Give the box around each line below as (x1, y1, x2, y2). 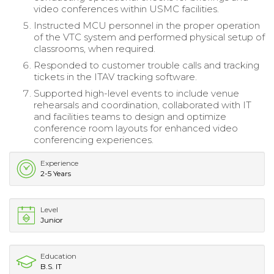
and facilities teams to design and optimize (34, 110, 226, 122)
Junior (40, 215, 63, 224)
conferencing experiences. (34, 133, 154, 146)
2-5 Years (40, 168, 71, 178)
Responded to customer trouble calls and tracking (34, 59, 259, 71)
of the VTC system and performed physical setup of (34, 31, 265, 43)
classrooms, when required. (34, 42, 155, 54)
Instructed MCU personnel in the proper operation (34, 19, 260, 31)
